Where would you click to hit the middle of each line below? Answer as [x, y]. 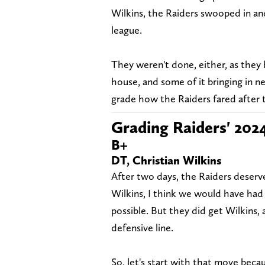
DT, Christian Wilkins [166, 160]
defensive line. [142, 227]
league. [127, 30]
